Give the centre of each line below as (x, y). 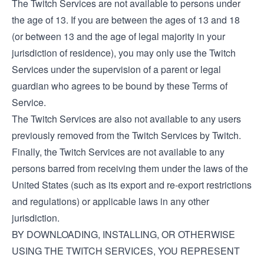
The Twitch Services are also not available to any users (126, 119)
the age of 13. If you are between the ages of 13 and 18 (126, 20)
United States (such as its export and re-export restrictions (132, 185)
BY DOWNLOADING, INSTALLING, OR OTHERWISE (123, 234)
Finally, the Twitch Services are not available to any (118, 152)
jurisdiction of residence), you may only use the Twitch (124, 53)
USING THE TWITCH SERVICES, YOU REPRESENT (126, 251)
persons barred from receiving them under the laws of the (130, 168)
